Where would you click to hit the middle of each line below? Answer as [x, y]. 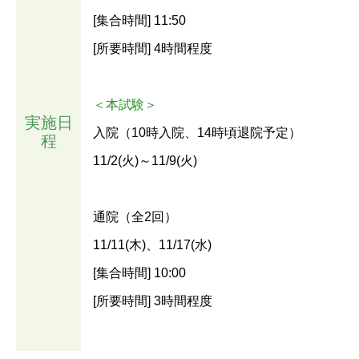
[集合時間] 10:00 [139, 273]
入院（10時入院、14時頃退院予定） [197, 133]
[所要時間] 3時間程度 [153, 301]
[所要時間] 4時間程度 [153, 49]
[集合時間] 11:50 [139, 21]
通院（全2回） [135, 217]
